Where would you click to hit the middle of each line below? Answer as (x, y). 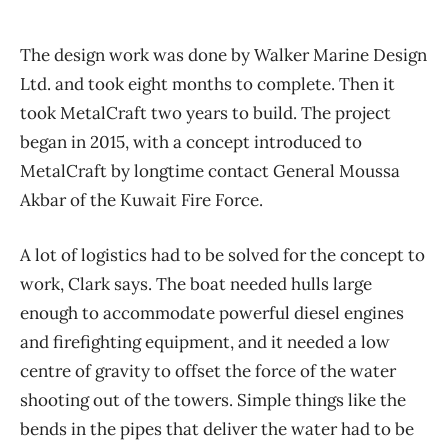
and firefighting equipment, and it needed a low (205, 341)
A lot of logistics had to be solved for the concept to (222, 254)
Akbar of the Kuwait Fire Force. (141, 199)
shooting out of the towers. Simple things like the (213, 399)
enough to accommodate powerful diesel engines (212, 312)
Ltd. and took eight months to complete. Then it (207, 83)
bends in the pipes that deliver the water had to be (217, 428)
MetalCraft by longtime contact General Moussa (210, 170)
